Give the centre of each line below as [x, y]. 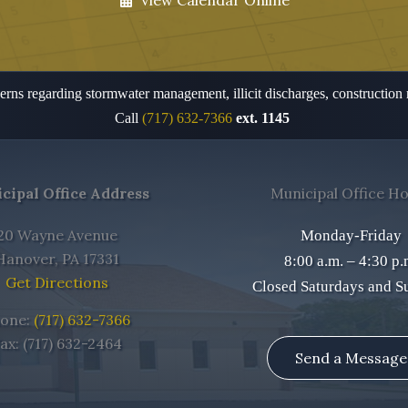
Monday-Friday [352, 235]
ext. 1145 [263, 118]
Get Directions [56, 282]
